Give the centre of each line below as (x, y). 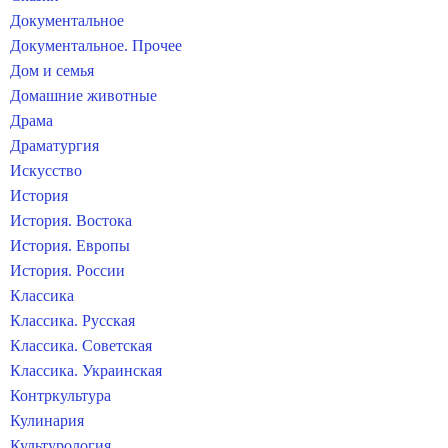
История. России (67, 270)
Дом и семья (52, 70)
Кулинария (47, 420)
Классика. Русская (72, 320)
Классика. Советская (81, 345)
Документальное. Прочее (96, 45)
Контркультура (60, 395)
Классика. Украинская (86, 370)
